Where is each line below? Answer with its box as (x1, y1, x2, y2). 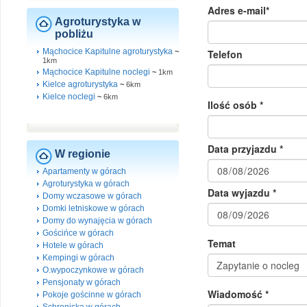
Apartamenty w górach (42, 167, 126, 176)
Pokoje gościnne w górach (42, 290, 141, 299)
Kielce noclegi (42, 92, 95, 101)
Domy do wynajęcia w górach (42, 216, 152, 225)
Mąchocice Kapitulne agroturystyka (42, 47, 173, 56)
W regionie (55, 148, 110, 160)
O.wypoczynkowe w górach (42, 265, 144, 275)
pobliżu (55, 28, 93, 40)
